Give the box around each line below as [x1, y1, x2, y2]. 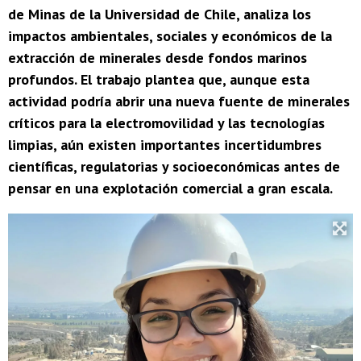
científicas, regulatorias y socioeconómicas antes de [8, 157, 340, 176]
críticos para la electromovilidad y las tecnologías [8, 114, 325, 133]
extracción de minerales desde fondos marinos [8, 48, 307, 68]
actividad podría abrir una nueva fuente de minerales [8, 92, 350, 111]
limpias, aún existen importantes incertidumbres [8, 135, 322, 155]
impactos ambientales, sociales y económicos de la [8, 27, 332, 46]
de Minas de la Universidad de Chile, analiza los [8, 5, 311, 24]
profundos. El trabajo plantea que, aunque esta [8, 70, 309, 89]
